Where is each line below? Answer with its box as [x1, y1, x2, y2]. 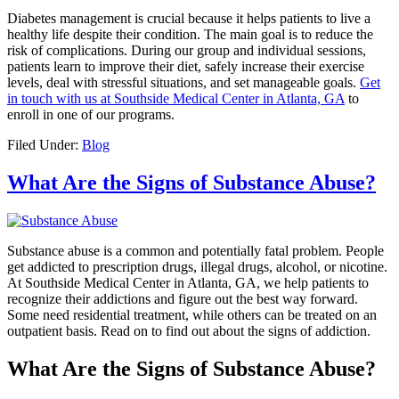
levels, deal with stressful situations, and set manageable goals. [7, 75, 360, 91]
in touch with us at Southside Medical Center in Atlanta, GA [7, 91, 345, 107]
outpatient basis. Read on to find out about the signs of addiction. [7, 322, 370, 338]
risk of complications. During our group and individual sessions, [7, 43, 366, 59]
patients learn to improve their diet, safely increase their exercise [7, 59, 364, 75]
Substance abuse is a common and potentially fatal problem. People [7, 242, 384, 258]
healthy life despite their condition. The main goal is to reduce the [7, 27, 373, 43]
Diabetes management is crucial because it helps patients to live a [7, 11, 370, 27]
